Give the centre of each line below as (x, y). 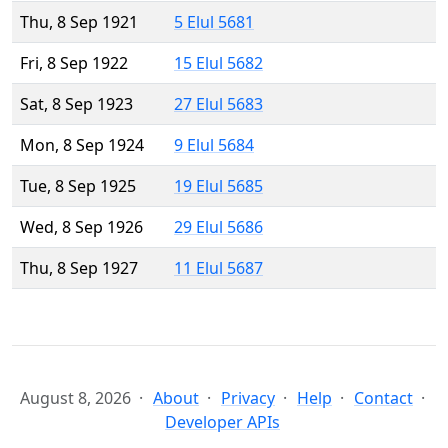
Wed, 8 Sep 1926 (81, 227)
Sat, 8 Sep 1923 (76, 104)
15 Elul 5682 (218, 63)
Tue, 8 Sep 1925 (78, 186)
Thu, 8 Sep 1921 (79, 22)
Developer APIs (222, 422)
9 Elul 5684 (214, 145)
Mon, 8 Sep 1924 (82, 145)
